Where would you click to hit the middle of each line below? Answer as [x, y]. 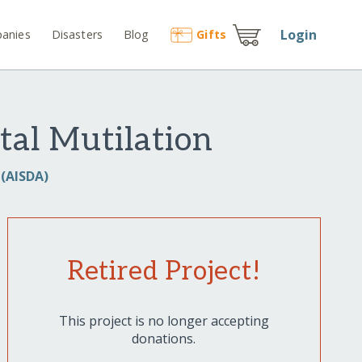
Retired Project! [164, 272]
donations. [164, 339]
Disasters [77, 34]
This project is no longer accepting [164, 321]
